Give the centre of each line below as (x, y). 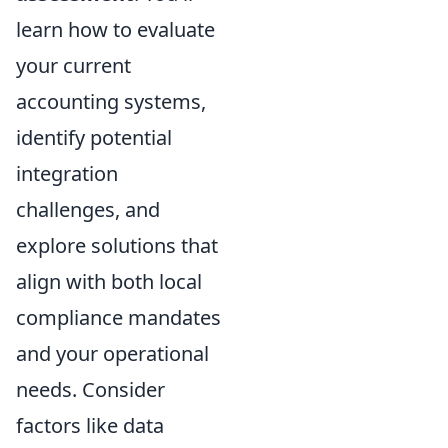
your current (73, 65)
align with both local (109, 281)
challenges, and (88, 209)
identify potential (94, 137)
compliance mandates (118, 317)
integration (67, 173)
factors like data (90, 425)
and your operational (112, 353)
